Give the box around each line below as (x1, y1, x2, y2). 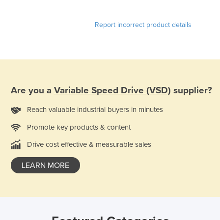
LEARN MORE (22, 161, 69, 171)
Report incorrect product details (95, 20, 192, 29)
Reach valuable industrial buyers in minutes (27, 105, 163, 114)
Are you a (11, 84, 54, 96)
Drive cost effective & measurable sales (27, 140, 151, 149)
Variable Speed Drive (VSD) (54, 84, 171, 96)
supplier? (171, 84, 212, 96)
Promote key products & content (27, 122, 131, 132)
